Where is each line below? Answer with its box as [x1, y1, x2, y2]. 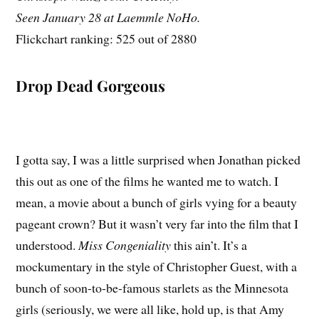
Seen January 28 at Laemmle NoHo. [16, 8, 201, 26]
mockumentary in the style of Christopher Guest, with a [16, 257, 298, 275]
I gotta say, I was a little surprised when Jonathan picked [16, 150, 301, 168]
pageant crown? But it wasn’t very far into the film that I [16, 214, 299, 232]
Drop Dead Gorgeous [16, 75, 166, 95]
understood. [16, 236, 79, 253]
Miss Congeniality [78, 236, 172, 253]
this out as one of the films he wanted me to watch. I [16, 172, 279, 189]
